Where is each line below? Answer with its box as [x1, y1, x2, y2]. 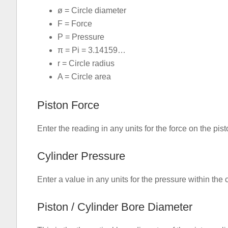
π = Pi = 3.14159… [58, 46, 126, 54]
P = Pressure [58, 33, 104, 41]
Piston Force [37, 99, 99, 111]
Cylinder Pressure [37, 150, 125, 162]
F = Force [58, 19, 92, 28]
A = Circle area [58, 72, 111, 81]
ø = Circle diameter [58, 6, 126, 15]
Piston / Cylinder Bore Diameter [37, 201, 192, 213]
